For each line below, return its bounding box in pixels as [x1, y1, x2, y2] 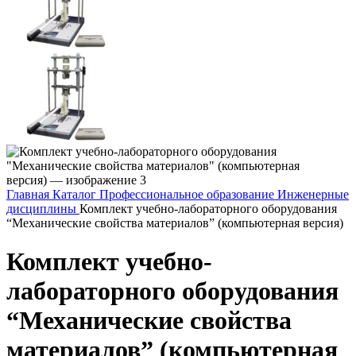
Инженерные [277, 188, 349, 201]
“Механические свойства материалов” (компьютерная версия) [6, 216, 343, 230]
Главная [6, 188, 52, 201]
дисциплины [6, 202, 79, 215]
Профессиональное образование [99, 188, 277, 201]
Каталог [52, 188, 99, 201]
